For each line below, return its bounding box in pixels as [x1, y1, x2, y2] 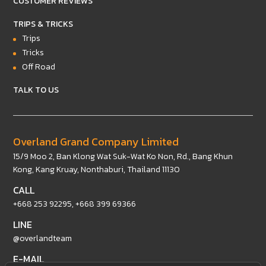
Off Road [22, 60, 56, 73]
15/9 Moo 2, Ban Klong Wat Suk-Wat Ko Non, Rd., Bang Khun [13, 150, 233, 163]
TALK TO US [13, 83, 59, 96]
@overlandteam [13, 232, 72, 245]
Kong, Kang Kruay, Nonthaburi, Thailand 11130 [13, 163, 180, 176]
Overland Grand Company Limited [13, 133, 179, 150]
